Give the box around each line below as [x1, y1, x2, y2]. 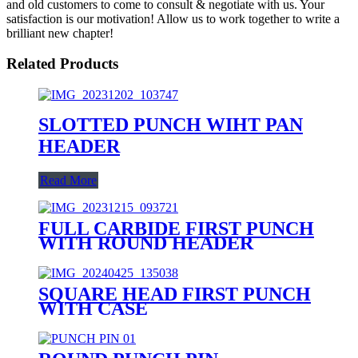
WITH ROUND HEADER [38, 232, 253, 253]
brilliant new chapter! [6, 26, 113, 40]
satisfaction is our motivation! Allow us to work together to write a [6, 11, 340, 26]
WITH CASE [38, 297, 148, 319]
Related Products [6, 55, 118, 73]
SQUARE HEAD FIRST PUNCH [38, 283, 311, 304]
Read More [40, 173, 97, 187]
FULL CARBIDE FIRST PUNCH [38, 217, 314, 239]
